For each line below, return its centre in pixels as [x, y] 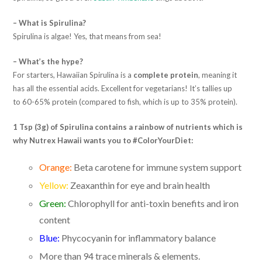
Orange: [57, 167]
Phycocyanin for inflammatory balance [139, 237]
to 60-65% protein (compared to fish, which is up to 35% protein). [125, 101]
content [55, 219]
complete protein [165, 75]
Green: [53, 203]
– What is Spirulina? [50, 23]
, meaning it [218, 75]
